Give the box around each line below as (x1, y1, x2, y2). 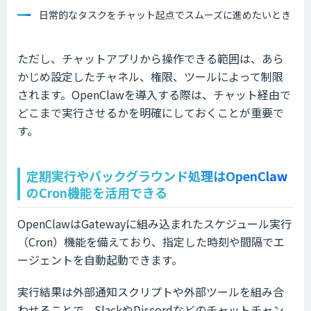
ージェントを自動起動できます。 (17, 251, 183, 269)
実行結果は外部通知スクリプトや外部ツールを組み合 (17, 283, 284, 301)
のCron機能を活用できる (26, 183, 167, 202)
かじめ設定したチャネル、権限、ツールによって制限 (17, 68, 283, 85)
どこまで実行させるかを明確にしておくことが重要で (17, 104, 284, 121)
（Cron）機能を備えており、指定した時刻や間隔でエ (17, 233, 285, 251)
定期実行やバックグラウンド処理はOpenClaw (26, 167, 287, 185)
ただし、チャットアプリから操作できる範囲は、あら (17, 50, 284, 67)
